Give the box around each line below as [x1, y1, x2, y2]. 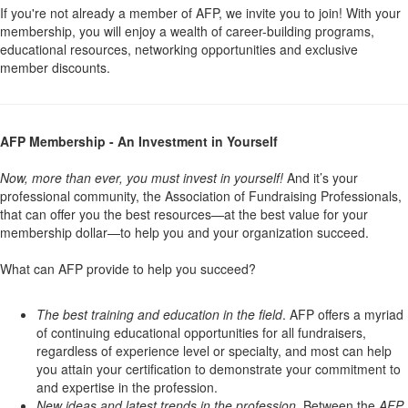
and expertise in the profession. [36, 378, 218, 396]
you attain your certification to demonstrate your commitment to [36, 360, 401, 378]
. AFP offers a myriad [282, 305, 403, 323]
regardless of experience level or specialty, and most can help [36, 342, 392, 360]
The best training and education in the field [36, 305, 282, 323]
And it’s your [283, 168, 358, 187]
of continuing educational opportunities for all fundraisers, [36, 323, 366, 342]
